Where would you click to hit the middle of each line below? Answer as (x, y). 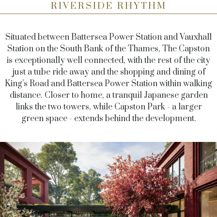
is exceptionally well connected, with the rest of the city (108, 61)
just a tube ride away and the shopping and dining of (108, 72)
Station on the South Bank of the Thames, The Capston (108, 49)
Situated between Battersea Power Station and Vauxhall (108, 38)
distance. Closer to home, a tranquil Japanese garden (108, 96)
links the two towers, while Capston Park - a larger (108, 107)
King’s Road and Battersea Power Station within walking (108, 84)
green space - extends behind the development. (108, 119)
